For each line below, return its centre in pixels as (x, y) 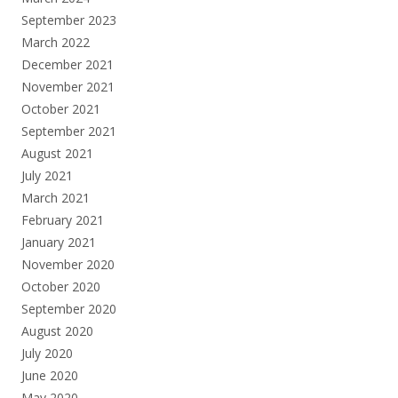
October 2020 (61, 286)
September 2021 (69, 131)
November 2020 (68, 264)
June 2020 (50, 375)
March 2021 (56, 197)
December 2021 (68, 64)
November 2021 (68, 86)
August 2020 (57, 330)
